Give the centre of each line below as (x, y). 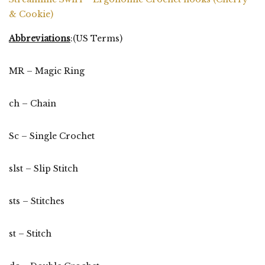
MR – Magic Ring (47, 71)
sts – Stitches (37, 201)
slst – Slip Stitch (43, 168)
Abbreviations (40, 38)
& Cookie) (31, 14)
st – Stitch (30, 233)
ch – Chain (33, 103)
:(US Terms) (96, 38)
